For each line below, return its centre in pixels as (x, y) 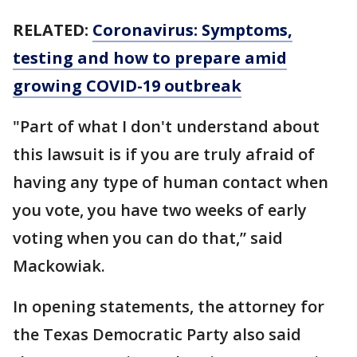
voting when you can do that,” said (148, 238)
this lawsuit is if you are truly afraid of (164, 154)
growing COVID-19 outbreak (127, 86)
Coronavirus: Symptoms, (192, 30)
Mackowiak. (59, 266)
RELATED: (53, 30)
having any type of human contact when (171, 182)
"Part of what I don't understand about (166, 126)
